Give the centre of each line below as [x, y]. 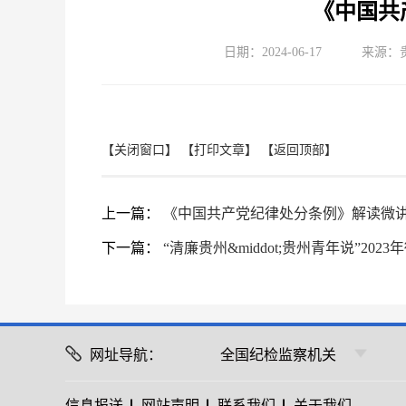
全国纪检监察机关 [278, 355]
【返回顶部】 [299, 150]
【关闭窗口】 [140, 150]
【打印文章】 [219, 150]
